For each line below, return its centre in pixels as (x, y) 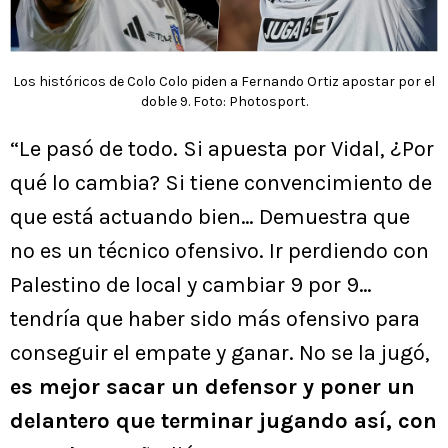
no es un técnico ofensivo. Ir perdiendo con (219, 251)
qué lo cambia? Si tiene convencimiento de (221, 183)
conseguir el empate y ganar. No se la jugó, (220, 353)
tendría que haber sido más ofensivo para (215, 319)
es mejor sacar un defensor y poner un (212, 387)
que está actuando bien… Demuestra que (210, 217)
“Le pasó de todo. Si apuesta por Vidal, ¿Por (222, 149)
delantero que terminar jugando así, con (223, 421)
